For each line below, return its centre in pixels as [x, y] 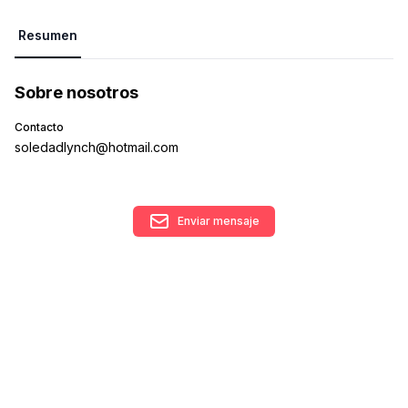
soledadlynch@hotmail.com [97, 147]
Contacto [39, 127]
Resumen [48, 35]
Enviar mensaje [219, 221]
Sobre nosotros [76, 92]
